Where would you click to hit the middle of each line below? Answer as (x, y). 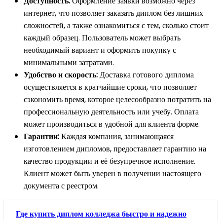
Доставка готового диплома (146, 74)
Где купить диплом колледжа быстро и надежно (101, 214)
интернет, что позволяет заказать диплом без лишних (113, 13)
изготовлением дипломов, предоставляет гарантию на (115, 148)
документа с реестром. (61, 185)
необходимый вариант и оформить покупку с (100, 50)
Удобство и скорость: (61, 74)
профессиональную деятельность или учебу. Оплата (111, 111)
